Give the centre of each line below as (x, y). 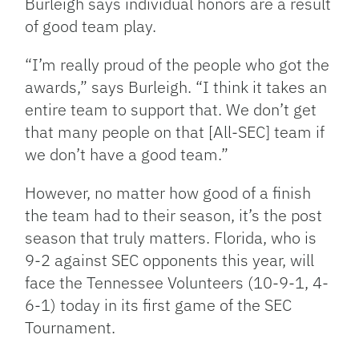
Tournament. (71, 327)
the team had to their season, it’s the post (174, 215)
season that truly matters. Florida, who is (171, 238)
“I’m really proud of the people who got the (177, 65)
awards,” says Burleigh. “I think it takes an (176, 87)
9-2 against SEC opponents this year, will (170, 260)
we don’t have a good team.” (127, 154)
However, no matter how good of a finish (168, 193)
